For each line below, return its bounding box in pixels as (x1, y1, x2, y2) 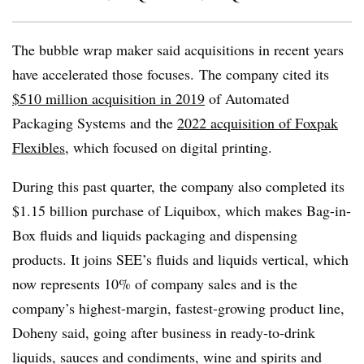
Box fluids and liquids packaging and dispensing (12, 225, 297, 245)
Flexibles (12, 137, 65, 157)
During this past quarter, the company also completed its (12, 176, 344, 196)
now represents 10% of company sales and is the (12, 274, 297, 293)
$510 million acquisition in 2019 (12, 89, 205, 108)
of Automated (205, 89, 289, 108)
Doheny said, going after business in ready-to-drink (12, 323, 315, 342)
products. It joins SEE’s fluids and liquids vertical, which (12, 249, 349, 269)
